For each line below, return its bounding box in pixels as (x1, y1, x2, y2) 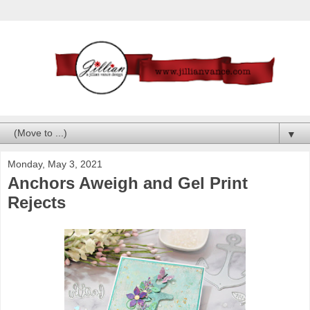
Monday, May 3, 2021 (8, 158, 102, 170)
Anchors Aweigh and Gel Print (8, 173, 248, 192)
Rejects (8, 192, 66, 212)
